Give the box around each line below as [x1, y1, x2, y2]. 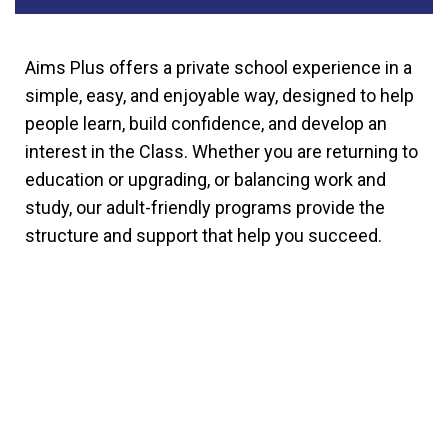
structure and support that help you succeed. [25, 224, 382, 246]
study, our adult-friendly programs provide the [25, 196, 385, 218]
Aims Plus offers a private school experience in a [25, 56, 412, 78]
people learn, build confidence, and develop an [25, 112, 387, 134]
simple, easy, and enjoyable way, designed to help [25, 84, 414, 106]
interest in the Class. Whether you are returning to [25, 140, 418, 162]
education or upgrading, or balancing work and [25, 168, 386, 190]
